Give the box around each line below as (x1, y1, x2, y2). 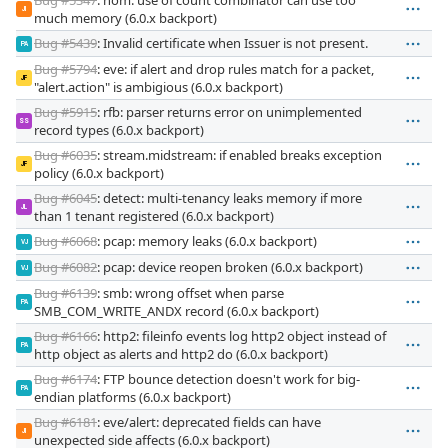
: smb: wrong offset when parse (97, 283, 284, 302)
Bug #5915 (34, 102, 97, 121)
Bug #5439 (34, 33, 97, 52)
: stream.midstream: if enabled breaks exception (97, 145, 382, 164)
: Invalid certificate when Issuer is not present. (97, 33, 368, 52)
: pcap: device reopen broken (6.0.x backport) (97, 257, 363, 276)
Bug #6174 (34, 369, 97, 388)
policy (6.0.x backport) (34, 163, 164, 182)
